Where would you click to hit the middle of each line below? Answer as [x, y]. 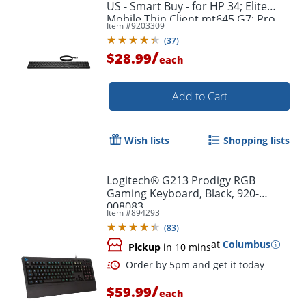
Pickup [144, 247]
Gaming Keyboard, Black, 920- [183, 193]
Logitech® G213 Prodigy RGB [181, 180]
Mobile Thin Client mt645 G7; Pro [191, 19]
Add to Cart [199, 96]
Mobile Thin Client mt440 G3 [179, 32]
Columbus [247, 244]
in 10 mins [186, 247]
